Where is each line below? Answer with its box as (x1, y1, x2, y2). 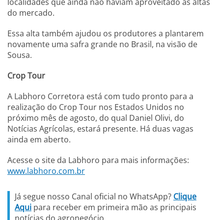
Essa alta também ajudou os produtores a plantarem (7, 28, 204, 39)
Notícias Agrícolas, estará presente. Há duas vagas (7, 123, 193, 135)
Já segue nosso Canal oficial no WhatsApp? (15, 191, 173, 202)
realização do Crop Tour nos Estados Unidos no (7, 102, 184, 113)
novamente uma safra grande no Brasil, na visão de (7, 39, 197, 50)
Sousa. (7, 50, 32, 61)
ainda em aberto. (7, 134, 71, 145)
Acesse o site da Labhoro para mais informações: (7, 155, 189, 166)
